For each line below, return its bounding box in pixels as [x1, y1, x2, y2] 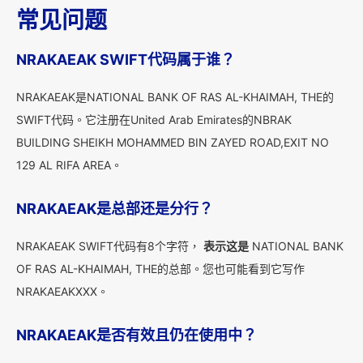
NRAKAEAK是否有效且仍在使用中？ [16, 327, 257, 344]
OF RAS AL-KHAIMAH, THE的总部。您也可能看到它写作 [16, 262, 305, 275]
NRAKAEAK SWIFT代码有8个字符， [16, 239, 203, 253]
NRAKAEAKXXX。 [16, 284, 109, 298]
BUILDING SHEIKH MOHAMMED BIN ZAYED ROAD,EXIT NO [16, 135, 329, 149]
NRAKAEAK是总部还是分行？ [16, 200, 213, 217]
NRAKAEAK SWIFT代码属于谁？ [16, 51, 235, 68]
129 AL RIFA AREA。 [16, 158, 122, 172]
